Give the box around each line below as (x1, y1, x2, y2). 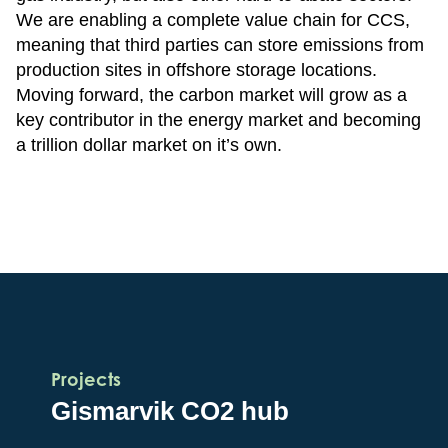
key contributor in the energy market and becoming (16, 110, 421, 131)
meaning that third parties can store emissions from (16, 35, 424, 56)
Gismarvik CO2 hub (51, 397, 290, 425)
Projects (51, 368, 122, 390)
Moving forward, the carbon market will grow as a (16, 85, 407, 106)
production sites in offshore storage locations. (16, 60, 377, 81)
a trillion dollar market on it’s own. (16, 135, 282, 156)
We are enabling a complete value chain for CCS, (16, 10, 410, 31)
